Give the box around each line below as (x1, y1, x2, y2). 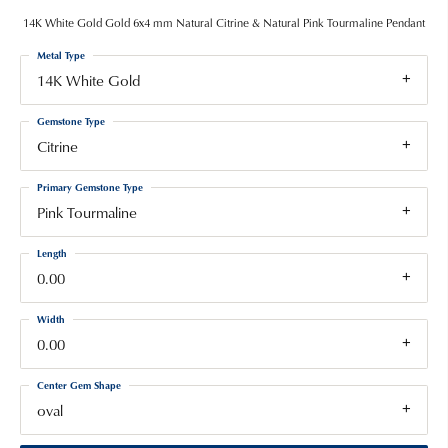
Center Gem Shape (37, 378, 121, 392)
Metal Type (37, 48, 85, 62)
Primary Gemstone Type (37, 180, 143, 194)
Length (37, 246, 67, 260)
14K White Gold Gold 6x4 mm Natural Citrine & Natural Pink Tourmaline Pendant (23, 14, 425, 31)
